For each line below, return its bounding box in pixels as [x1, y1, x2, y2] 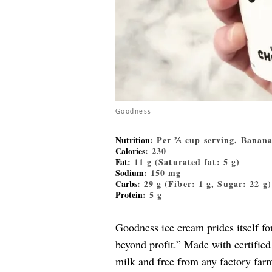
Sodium [115, 166, 144, 179]
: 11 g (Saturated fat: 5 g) [127, 155, 240, 168]
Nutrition [115, 134, 150, 146]
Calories [115, 144, 145, 157]
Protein [115, 188, 143, 201]
